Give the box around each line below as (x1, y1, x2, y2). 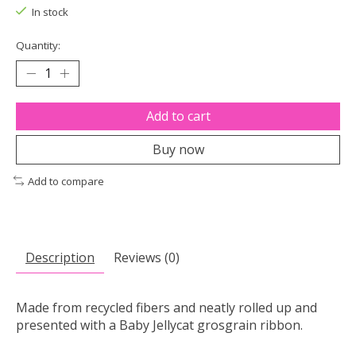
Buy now (152, 140, 204, 158)
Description (25, 249, 95, 267)
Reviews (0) (114, 249, 180, 267)
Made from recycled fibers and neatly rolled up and (16, 299, 317, 317)
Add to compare (27, 173, 104, 188)
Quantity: (16, 37, 60, 52)
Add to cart (145, 106, 211, 125)
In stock (31, 5, 68, 20)
